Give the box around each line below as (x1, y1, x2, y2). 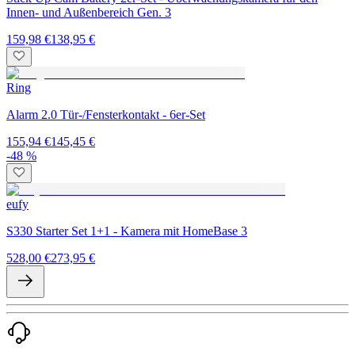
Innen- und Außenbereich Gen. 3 (6, 5, 171, 19)
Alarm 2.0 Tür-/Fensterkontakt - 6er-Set (6, 107, 205, 121)
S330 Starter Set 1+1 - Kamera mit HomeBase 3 (6, 223, 247, 238)
